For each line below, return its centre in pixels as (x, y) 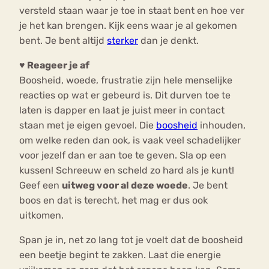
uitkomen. (43, 216)
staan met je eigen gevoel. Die (88, 125)
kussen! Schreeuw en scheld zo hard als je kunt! (127, 171)
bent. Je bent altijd (63, 41)
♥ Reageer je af (54, 65)
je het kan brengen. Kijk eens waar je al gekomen (128, 26)
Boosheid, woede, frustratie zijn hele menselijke (126, 80)
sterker (122, 41)
